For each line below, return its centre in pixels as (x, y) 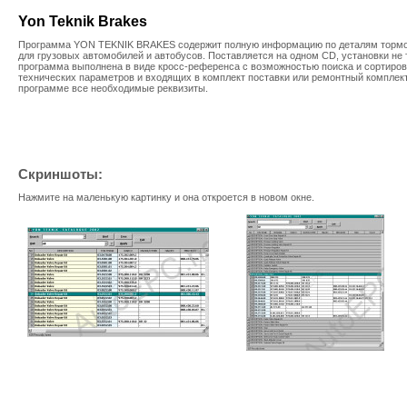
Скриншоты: (60, 174)
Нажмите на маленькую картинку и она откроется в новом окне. (166, 197)
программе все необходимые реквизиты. (113, 88)
